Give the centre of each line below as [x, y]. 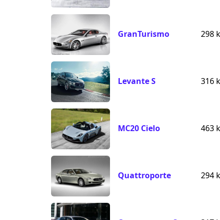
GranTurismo [144, 34]
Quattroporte [144, 176]
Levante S [137, 81]
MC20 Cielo [139, 128]
